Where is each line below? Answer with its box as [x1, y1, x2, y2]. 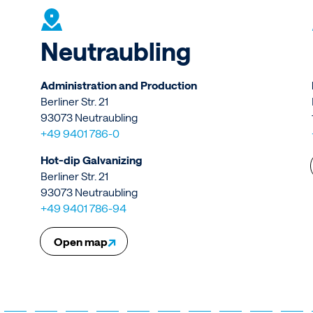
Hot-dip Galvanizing [41, 153, 143, 167]
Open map [54, 235, 108, 249]
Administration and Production [41, 78, 198, 92]
